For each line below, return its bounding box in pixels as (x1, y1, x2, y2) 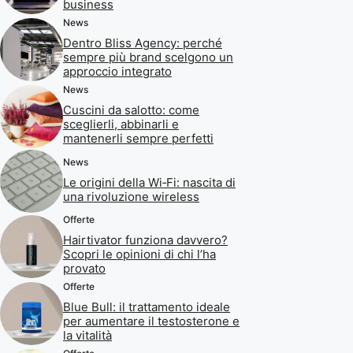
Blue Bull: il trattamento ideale (63, 299, 230, 314)
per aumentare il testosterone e (63, 314, 240, 329)
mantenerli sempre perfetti (63, 131, 214, 146)
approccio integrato (63, 64, 172, 79)
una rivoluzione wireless (63, 188, 199, 204)
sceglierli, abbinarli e (63, 117, 179, 132)
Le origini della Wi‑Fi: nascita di (63, 174, 236, 190)
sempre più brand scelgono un (63, 50, 233, 65)
